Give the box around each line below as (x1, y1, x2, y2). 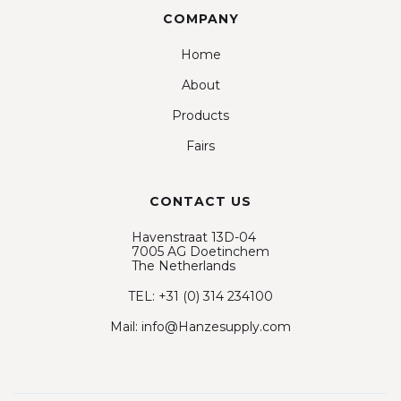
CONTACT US (149, 192, 252, 209)
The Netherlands (132, 257, 235, 274)
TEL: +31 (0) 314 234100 (128, 287, 273, 304)
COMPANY (162, 10, 239, 27)
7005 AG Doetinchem (132, 243, 269, 260)
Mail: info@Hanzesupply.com (110, 318, 291, 335)
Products (172, 107, 229, 124)
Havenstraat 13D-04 (132, 228, 256, 245)
